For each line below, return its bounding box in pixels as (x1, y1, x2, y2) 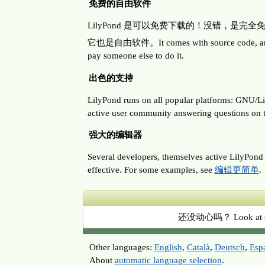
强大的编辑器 (89, 129, 142, 140)
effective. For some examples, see (87, 164, 215, 175)
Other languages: (89, 241, 154, 252)
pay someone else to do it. (87, 50, 184, 61)
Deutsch (214, 241, 245, 252)
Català (186, 241, 210, 252)
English (154, 241, 182, 252)
